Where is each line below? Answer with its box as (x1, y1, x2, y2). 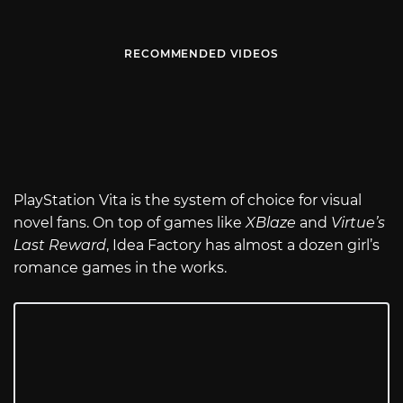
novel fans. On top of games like (13, 214, 246, 232)
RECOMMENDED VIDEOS (124, 47, 279, 61)
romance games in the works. (13, 259, 227, 277)
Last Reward (13, 237, 106, 255)
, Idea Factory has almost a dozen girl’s (106, 237, 380, 255)
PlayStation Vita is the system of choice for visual (13, 192, 362, 210)
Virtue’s (331, 214, 385, 232)
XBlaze (246, 214, 296, 232)
